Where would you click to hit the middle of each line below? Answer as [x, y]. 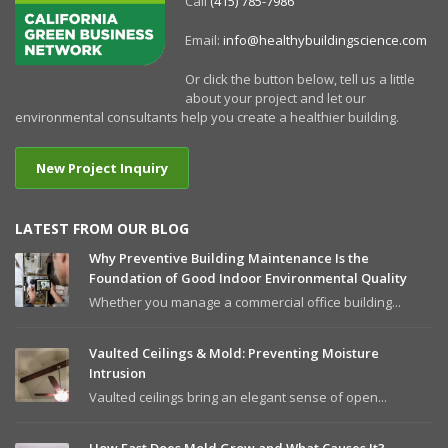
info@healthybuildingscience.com [325, 40]
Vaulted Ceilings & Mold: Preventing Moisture [234, 353]
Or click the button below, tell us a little [300, 79]
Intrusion [117, 373]
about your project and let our [275, 98]
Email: [204, 40]
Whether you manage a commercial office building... [245, 302]
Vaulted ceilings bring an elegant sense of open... [238, 397]
